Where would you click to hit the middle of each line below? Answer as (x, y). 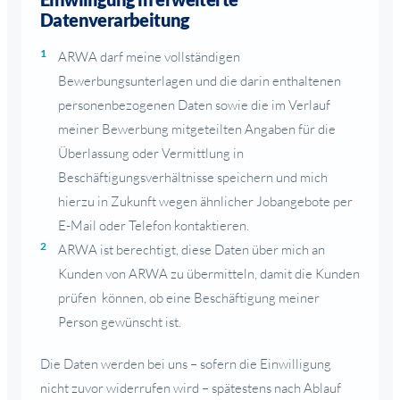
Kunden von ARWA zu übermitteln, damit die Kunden (209, 273)
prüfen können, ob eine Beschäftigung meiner (189, 297)
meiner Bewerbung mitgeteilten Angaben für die (197, 129)
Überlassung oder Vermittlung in (151, 153)
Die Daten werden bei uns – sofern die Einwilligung (186, 363)
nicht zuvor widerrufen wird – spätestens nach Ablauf (191, 387)
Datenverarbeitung (115, 19)
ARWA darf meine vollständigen (149, 56)
